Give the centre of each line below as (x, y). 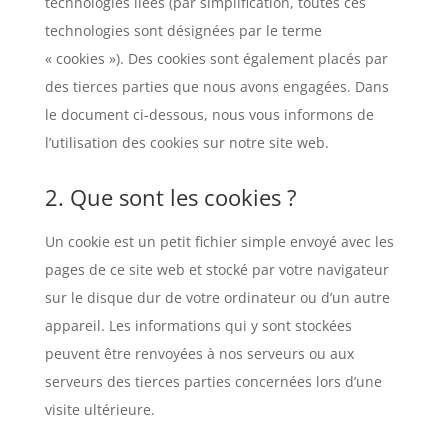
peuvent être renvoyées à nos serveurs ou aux (199, 353)
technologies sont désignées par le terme (183, 30)
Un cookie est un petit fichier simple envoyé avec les (219, 241)
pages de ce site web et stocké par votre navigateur (216, 269)
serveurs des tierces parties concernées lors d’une (213, 381)
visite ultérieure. (99, 409)
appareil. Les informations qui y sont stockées (198, 325)
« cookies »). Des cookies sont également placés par (216, 58)
